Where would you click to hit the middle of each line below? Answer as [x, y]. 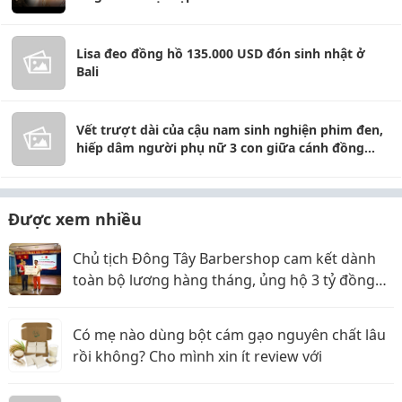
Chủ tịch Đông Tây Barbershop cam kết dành [224, 258]
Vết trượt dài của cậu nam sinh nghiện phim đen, [230, 130]
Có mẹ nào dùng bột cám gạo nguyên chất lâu [229, 335]
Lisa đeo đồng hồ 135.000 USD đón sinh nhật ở [221, 53]
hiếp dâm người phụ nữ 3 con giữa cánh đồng [220, 148]
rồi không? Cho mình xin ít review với [197, 356]
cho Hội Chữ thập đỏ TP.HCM [170, 301]
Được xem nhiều [75, 219]
